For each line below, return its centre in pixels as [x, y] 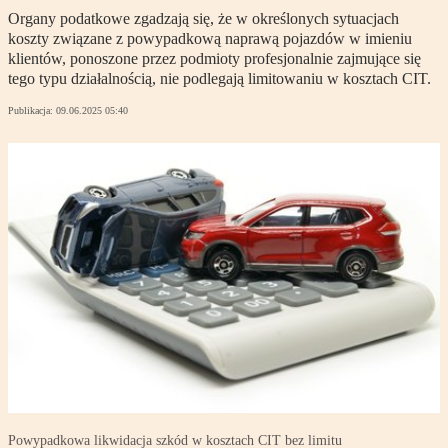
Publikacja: [32, 111]
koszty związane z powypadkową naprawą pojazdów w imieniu [210, 39]
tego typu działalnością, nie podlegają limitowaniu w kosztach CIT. [219, 79]
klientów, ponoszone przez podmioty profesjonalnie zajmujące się [214, 59]
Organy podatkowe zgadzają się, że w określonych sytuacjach [203, 19]
